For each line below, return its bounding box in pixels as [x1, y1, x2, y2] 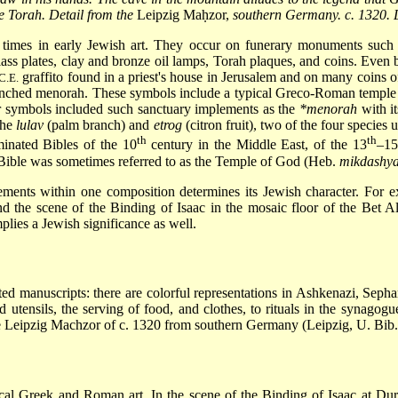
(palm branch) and [44, 117, 154, 133]
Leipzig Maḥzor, [133, 7, 233, 23]
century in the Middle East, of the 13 [146, 137, 367, 153]
